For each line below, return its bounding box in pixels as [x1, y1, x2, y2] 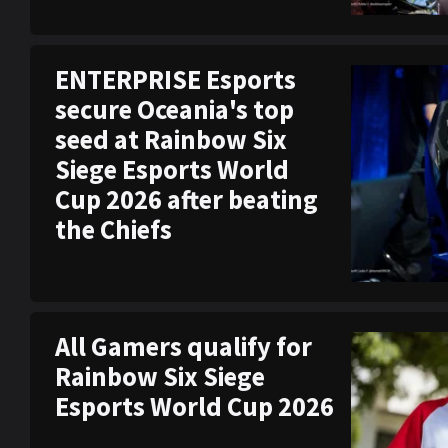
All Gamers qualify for [55, 330, 312, 364]
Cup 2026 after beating [55, 182, 318, 216]
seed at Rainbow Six [55, 122, 287, 156]
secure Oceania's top [55, 92, 294, 126]
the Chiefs [55, 212, 172, 246]
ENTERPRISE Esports [55, 62, 296, 96]
